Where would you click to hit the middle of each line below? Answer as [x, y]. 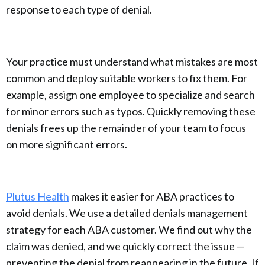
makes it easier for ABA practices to [152, 196]
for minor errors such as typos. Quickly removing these [131, 111]
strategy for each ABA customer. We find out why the [129, 230]
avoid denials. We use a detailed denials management [127, 213]
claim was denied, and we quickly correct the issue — [125, 246]
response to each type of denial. [79, 9]
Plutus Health [38, 196]
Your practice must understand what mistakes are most [132, 62]
